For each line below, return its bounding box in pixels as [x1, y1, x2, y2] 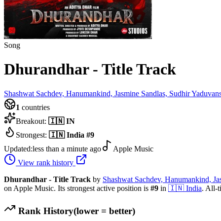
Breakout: [16, 116, 48, 125]
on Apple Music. [4, 184, 56, 192]
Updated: [4, 144, 33, 153]
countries [20, 103, 50, 111]
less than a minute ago [33, 144, 101, 153]
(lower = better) [74, 205, 135, 216]
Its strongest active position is [56, 184, 150, 192]
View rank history [16, 158, 75, 167]
